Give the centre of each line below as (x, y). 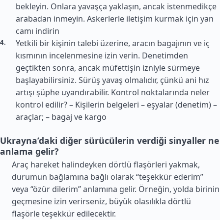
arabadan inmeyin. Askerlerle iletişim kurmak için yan (115, 19)
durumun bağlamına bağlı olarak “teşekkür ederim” (108, 177)
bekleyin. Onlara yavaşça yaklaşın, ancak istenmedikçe (116, 6)
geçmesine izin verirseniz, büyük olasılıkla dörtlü (101, 201)
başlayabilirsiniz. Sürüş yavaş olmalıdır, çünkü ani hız (112, 80)
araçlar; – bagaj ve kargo (61, 117)
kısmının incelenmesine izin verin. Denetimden (102, 55)
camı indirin (38, 31)
